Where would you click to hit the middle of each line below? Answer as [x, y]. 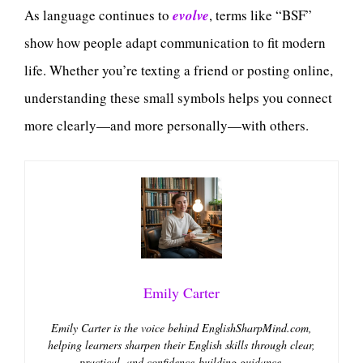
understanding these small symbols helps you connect [178, 98]
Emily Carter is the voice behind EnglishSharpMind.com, [181, 327]
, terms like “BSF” [261, 15]
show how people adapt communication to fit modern [175, 43]
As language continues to [98, 15]
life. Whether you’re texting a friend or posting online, [179, 70]
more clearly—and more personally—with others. [167, 126]
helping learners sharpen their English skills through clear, [181, 344]
